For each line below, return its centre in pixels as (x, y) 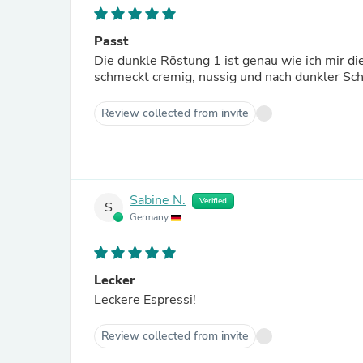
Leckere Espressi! (145, 300)
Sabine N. (158, 201)
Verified (213, 201)
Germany (150, 217)
